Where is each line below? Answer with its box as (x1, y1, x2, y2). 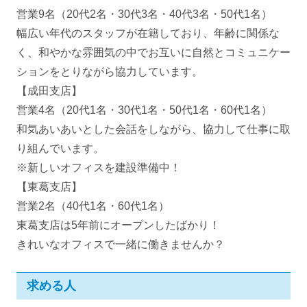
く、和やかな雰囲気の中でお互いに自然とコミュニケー (16, 47, 291, 59)
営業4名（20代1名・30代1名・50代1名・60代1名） (16, 104, 272, 116)
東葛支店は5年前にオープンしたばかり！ (16, 219, 220, 232)
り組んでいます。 (16, 143, 104, 155)
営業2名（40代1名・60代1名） (16, 200, 169, 212)
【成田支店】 (16, 85, 82, 97)
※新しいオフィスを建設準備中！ (16, 162, 181, 174)
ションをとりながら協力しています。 (16, 66, 203, 78)
